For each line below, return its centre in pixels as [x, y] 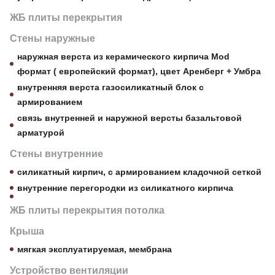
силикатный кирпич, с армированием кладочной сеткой [139, 172]
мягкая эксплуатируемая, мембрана [95, 249]
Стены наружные [52, 38]
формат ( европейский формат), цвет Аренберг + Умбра [139, 71]
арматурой [41, 133]
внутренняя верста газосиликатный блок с [110, 87]
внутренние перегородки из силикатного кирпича [125, 188]
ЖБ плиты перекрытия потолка [87, 210]
